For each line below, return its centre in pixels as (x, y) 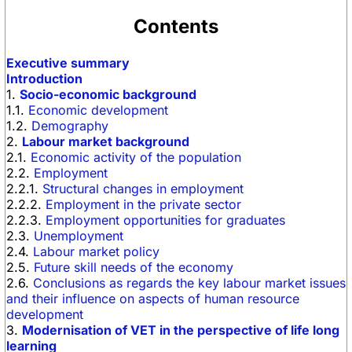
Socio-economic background (108, 94)
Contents (176, 26)
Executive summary (68, 63)
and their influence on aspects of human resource (153, 299)
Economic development (98, 110)
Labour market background (106, 141)
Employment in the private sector (143, 204)
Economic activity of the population (136, 157)
